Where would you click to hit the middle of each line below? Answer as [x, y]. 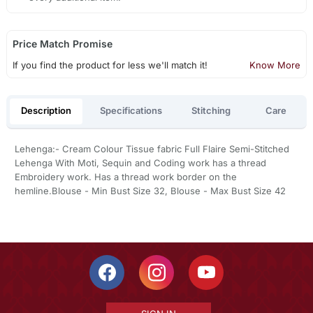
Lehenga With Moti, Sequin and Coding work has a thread [140, 162]
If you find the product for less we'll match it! [110, 65]
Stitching [211, 111]
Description [46, 111]
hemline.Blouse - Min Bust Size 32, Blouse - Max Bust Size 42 [150, 190]
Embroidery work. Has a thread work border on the [125, 176]
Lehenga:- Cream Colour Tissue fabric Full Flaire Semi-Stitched [152, 148]
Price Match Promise [62, 44]
